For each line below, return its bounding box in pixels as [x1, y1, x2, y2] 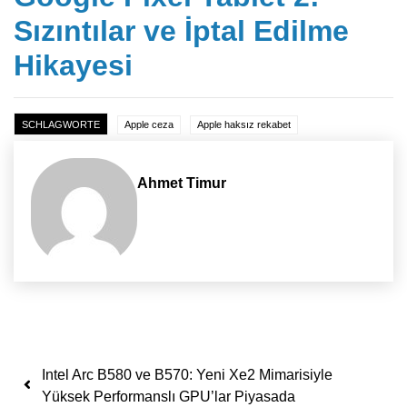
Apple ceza [124, 118, 174, 130]
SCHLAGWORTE [22, 118, 100, 130]
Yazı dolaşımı [26, 353, 205, 386]
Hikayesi [14, 48, 133, 82]
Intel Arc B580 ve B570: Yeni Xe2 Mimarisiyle [42, 366, 333, 382]
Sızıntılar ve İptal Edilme [14, 14, 349, 47]
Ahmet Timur [137, 174, 227, 191]
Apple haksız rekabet [197, 118, 291, 130]
